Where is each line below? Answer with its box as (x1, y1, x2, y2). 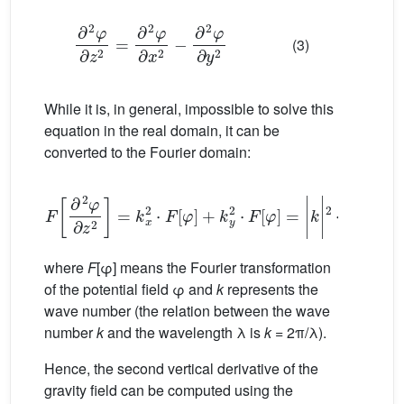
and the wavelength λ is (104, 321, 264, 343)
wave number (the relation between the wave (44, 299, 330, 321)
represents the (224, 278, 318, 299)
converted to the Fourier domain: (44, 141, 251, 162)
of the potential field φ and (44, 278, 216, 299)
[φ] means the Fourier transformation (96, 256, 331, 278)
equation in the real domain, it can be (44, 119, 280, 141)
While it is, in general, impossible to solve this (44, 97, 334, 119)
